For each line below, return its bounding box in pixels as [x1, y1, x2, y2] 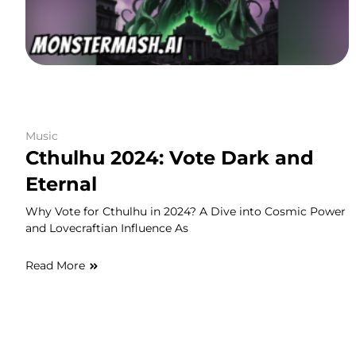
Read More [25, 258, 85, 273]
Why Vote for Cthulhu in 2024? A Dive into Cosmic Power [25, 204, 346, 219]
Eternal [25, 172, 97, 196]
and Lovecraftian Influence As [25, 221, 188, 236]
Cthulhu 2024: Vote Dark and [25, 146, 314, 170]
